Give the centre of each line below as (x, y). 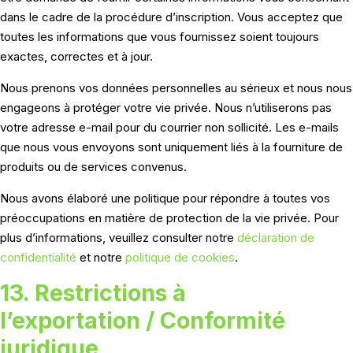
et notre (101, 258)
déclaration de (276, 238)
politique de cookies (180, 258)
